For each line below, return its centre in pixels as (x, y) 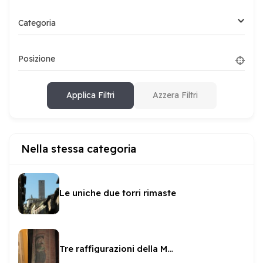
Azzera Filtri (175, 95)
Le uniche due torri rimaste (118, 193)
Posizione (37, 58)
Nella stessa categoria (79, 149)
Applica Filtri (90, 95)
